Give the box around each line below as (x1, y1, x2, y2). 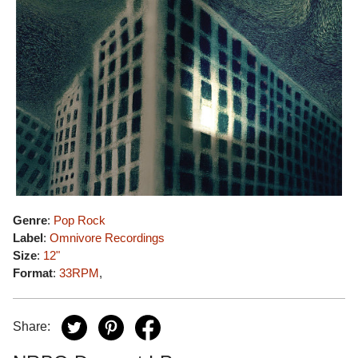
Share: (13, 320, 50, 334)
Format (13, 266, 53, 280)
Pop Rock (54, 213, 105, 227)
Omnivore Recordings (50, 231, 165, 245)
